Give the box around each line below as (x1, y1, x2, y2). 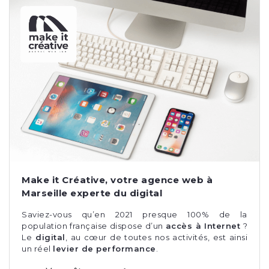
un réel (22, 243, 53, 253)
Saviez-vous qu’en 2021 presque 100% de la (22, 209, 247, 219)
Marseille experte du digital (22, 187, 162, 199)
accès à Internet (165, 220, 241, 231)
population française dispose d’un (22, 220, 166, 231)
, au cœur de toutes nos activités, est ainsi (65, 232, 248, 242)
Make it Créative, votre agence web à (22, 174, 213, 186)
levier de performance (53, 243, 156, 253)
